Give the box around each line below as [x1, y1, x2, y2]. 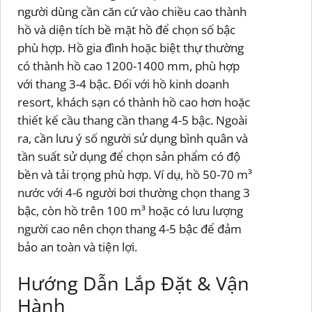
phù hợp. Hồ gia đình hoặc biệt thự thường [17, 39, 244, 56]
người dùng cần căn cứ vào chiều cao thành [17, 3, 247, 19]
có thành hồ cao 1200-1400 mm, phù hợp [17, 57, 240, 74]
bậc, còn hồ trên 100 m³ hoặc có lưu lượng [17, 202, 243, 219]
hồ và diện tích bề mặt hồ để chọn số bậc [17, 21, 235, 38]
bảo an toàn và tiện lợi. [17, 238, 137, 255]
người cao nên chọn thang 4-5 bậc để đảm [17, 220, 242, 237]
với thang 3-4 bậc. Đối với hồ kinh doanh [17, 75, 229, 92]
